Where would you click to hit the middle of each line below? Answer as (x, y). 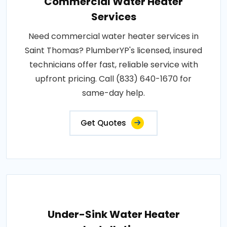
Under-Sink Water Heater (113, 214)
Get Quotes (103, 123)
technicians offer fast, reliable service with (113, 64)
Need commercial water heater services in (113, 36)
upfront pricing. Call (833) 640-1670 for (113, 79)
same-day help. (113, 93)
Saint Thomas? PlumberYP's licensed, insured (113, 50)
